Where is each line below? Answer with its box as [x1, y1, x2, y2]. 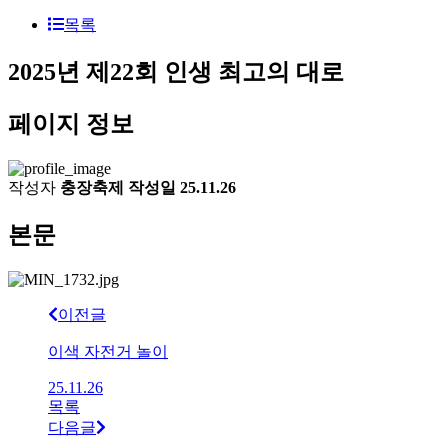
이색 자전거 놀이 [48, 342, 168, 360]
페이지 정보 [8, 111, 134, 138]
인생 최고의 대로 [164, 59, 344, 86]
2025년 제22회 [8, 59, 158, 86]
